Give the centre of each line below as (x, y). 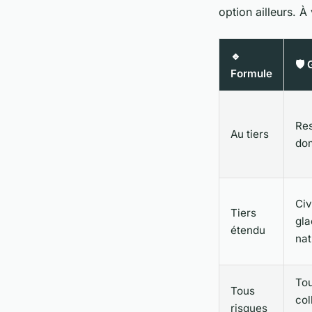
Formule (251, 74)
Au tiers (250, 134)
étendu (248, 231)
